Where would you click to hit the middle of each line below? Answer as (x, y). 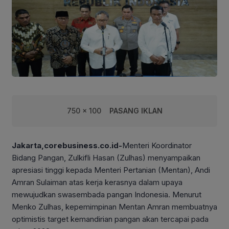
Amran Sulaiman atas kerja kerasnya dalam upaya (97, 182)
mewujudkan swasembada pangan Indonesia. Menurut (107, 194)
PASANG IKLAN (136, 110)
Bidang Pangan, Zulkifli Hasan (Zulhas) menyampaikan (106, 157)
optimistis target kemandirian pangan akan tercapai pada (110, 219)
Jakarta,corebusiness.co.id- (67, 145)
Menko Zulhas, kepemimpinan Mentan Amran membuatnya (114, 207)
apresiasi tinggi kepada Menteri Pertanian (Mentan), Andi (111, 170)
